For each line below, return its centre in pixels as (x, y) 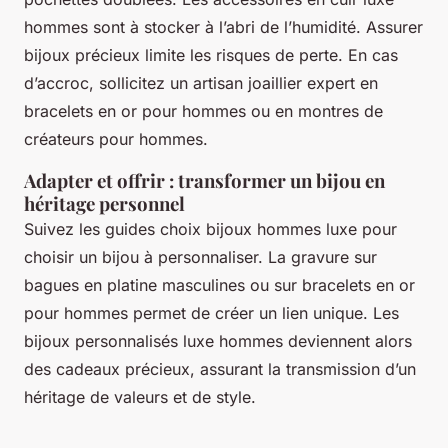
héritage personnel (104, 203)
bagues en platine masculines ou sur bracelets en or (219, 284)
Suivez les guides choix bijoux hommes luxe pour (210, 228)
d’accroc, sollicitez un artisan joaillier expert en (201, 82)
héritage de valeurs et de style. (140, 396)
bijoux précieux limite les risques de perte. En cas (211, 54)
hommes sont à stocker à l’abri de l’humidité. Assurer (223, 26)
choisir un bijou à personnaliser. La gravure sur (200, 256)
